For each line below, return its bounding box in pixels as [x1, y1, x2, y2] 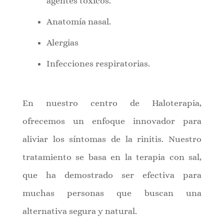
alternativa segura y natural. [22, 205, 137, 216]
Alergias [46, 37, 78, 47]
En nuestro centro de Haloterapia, [22, 97, 202, 108]
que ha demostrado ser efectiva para [22, 169, 202, 180]
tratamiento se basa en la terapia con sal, [22, 151, 202, 162]
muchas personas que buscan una [22, 187, 202, 198]
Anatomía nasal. [46, 16, 111, 26]
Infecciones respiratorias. [46, 58, 150, 68]
